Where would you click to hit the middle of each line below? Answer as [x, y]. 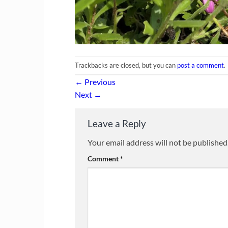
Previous [99, 81]
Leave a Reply [118, 123]
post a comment [201, 65]
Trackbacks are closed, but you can [126, 65]
